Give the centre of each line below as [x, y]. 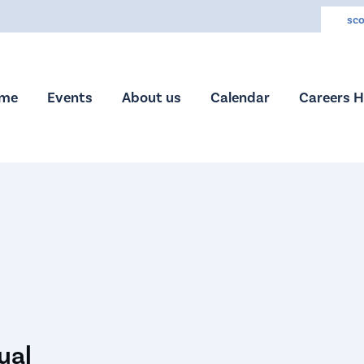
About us [151, 97]
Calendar [240, 97]
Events [69, 97]
